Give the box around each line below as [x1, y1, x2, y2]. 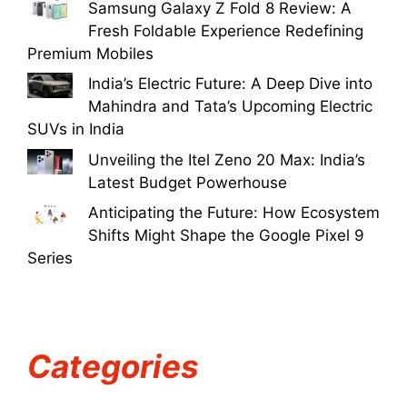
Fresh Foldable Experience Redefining [88, 21, 363, 40]
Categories [27, 347, 199, 385]
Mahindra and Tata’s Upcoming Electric [88, 97, 372, 115]
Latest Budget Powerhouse [88, 173, 287, 192]
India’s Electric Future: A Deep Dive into [88, 74, 372, 93]
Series [27, 249, 73, 267]
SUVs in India [27, 120, 124, 138]
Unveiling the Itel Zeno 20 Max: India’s [88, 150, 365, 169]
